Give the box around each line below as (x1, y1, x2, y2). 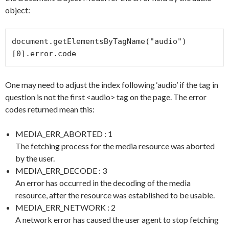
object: (5, 5, 30, 15)
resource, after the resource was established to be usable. (15, 190, 215, 200)
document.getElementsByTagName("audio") (12, 36, 187, 46)
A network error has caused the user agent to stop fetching (15, 214, 219, 224)
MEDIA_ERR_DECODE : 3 (15, 165, 107, 175)
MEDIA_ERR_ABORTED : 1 (15, 128, 112, 139)
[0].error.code (12, 49, 76, 58)
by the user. (15, 153, 55, 163)
